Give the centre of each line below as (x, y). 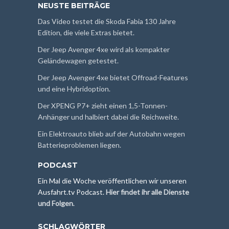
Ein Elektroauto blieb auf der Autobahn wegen (111, 134)
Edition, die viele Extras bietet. (86, 33)
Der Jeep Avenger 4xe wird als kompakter (104, 50)
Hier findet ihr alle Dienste (147, 192)
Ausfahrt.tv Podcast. (72, 192)
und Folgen (55, 203)
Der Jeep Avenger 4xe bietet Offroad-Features (113, 78)
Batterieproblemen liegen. (79, 145)
